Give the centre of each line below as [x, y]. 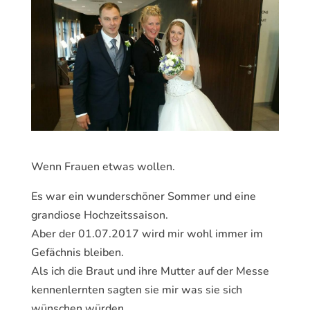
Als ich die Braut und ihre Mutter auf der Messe [150, 271]
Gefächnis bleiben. [77, 252]
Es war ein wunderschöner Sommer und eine [143, 196]
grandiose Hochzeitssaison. [99, 215]
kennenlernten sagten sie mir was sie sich [136, 290]
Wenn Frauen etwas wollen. [103, 166]
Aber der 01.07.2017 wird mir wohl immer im [147, 234]
